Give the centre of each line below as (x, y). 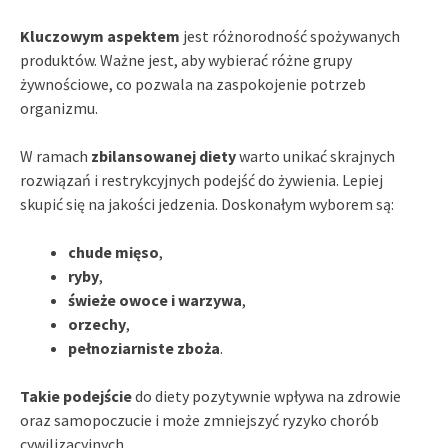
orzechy (97, 323)
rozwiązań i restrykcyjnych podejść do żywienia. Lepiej (201, 179)
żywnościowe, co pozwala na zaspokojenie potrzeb (193, 83)
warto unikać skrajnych (315, 155)
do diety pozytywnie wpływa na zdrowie (266, 395)
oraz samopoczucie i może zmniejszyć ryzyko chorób (199, 419)
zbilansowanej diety (163, 155)
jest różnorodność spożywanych (290, 35)
